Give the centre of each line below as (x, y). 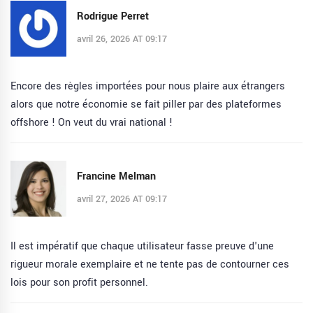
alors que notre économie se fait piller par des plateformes (146, 105)
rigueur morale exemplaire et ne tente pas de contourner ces (150, 265)
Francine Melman (116, 176)
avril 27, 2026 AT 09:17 (122, 199)
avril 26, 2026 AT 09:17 (122, 39)
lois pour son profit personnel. (79, 283)
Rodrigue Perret (113, 16)
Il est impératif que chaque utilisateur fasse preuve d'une (142, 247)
